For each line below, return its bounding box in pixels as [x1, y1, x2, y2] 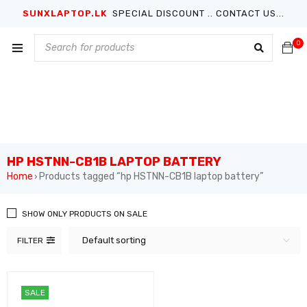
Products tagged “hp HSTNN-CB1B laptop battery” [39, 170, 263, 182]
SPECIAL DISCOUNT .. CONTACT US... [110, 8, 284, 19]
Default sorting [82, 234, 146, 245]
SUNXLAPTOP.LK [23, 8, 110, 19]
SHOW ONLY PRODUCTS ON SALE [22, 208, 147, 219]
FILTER [17, 235, 43, 245]
